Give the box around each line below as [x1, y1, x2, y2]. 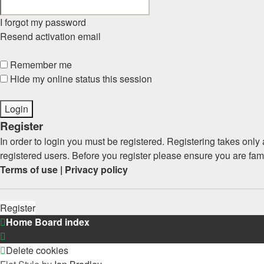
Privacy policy [65, 163, 128, 176]
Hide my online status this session [8, 72, 152, 85]
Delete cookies [6, 243, 68, 257]
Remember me [8, 58, 72, 71]
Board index [35, 215, 90, 229]
